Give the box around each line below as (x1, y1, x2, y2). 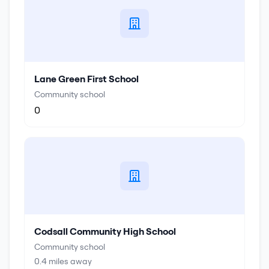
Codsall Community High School (34, 225, 176, 237)
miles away (47, 256, 92, 267)
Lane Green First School (34, 73, 139, 85)
